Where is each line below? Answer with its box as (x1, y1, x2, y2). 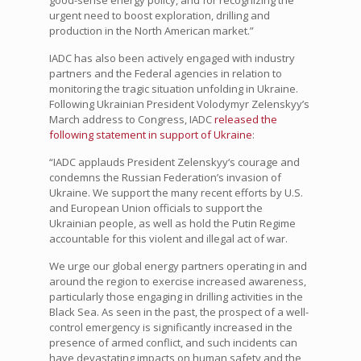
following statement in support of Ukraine (48, 127, 252, 143)
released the (214, 112, 277, 127)
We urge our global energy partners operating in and (48, 259, 307, 274)
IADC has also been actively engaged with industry (48, 51, 295, 66)
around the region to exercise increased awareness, (48, 274, 306, 289)
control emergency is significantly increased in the (48, 320, 293, 335)
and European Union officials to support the (48, 201, 263, 216)
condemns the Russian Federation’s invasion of (48, 170, 281, 185)
